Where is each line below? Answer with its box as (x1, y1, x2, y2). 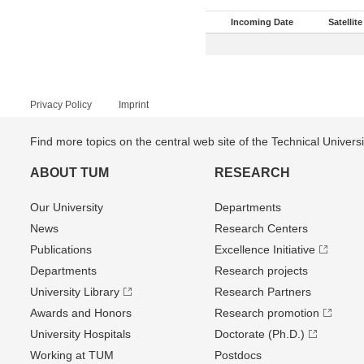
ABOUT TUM (30, 166, 109, 180)
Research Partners (214, 285, 311, 298)
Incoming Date (231, 17, 293, 27)
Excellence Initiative (214, 243, 315, 256)
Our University (30, 201, 103, 214)
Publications (30, 243, 92, 256)
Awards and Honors (30, 306, 132, 319)
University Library (30, 285, 119, 298)
